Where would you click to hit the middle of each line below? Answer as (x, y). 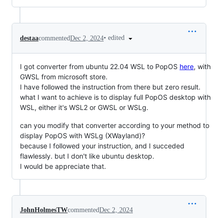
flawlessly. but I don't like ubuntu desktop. (87, 156)
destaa (29, 38)
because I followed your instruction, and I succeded (102, 145)
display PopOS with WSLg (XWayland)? (82, 135)
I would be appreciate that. (63, 166)
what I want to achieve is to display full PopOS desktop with (115, 97)
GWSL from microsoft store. (64, 76)
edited (117, 38)
